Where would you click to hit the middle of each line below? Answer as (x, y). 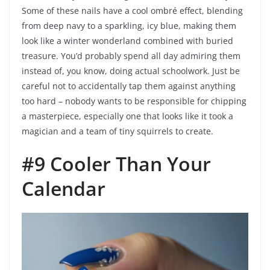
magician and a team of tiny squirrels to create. (118, 131)
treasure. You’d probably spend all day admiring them (131, 56)
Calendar (64, 189)
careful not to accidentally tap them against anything (129, 86)
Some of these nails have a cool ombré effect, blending (132, 11)
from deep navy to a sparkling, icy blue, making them (129, 26)
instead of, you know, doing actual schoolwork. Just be (131, 71)
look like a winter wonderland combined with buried (127, 41)
